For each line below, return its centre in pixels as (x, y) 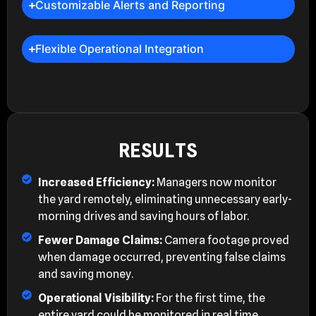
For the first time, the (210, 298)
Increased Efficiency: (97, 183)
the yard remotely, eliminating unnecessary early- (165, 200)
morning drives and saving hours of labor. (143, 217)
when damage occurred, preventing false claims (162, 257)
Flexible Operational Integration (119, 49)
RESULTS (158, 151)
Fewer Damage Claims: (101, 241)
